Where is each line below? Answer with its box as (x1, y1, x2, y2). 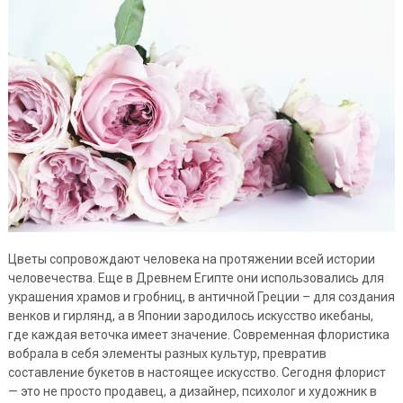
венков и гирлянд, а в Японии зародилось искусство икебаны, (7, 309, 373, 324)
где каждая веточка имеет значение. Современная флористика (7, 327, 390, 343)
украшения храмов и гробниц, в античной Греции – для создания (7, 290, 395, 305)
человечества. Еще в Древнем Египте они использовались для (7, 271, 384, 286)
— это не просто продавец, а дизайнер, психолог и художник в (7, 384, 377, 399)
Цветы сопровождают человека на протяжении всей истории (7, 252, 375, 267)
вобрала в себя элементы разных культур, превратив (7, 346, 327, 362)
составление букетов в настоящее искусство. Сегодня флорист (7, 365, 386, 381)
